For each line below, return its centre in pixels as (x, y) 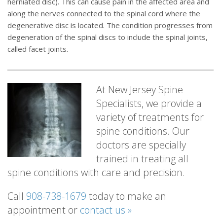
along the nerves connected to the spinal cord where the (104, 14)
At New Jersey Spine (140, 90)
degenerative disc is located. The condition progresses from (110, 25)
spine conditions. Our (143, 131)
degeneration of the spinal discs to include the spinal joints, (108, 37)
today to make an (126, 196)
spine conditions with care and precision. (96, 173)
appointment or (44, 210)
